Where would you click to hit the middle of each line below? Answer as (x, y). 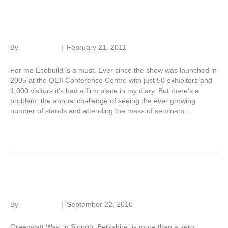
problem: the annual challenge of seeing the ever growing (103, 101)
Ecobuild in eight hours (88, 26)
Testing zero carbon (77, 183)
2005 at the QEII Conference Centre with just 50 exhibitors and (111, 81)
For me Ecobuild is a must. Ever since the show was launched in (113, 70)
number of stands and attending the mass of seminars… (101, 111)
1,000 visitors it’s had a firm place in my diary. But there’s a (105, 91)
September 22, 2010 (100, 204)
